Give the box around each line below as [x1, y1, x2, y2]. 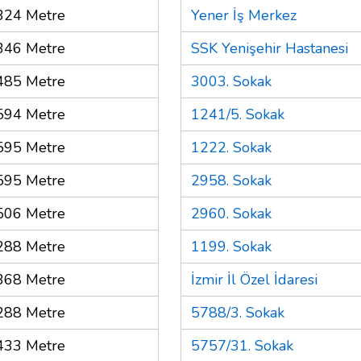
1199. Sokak [191, 236, 272, 256]
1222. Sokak [191, 137, 272, 157]
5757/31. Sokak [191, 335, 293, 355]
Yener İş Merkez [191, 5, 297, 25]
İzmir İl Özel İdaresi [191, 269, 317, 289]
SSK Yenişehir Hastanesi [191, 38, 348, 58]
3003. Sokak [191, 71, 272, 91]
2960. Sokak [191, 203, 272, 223]
